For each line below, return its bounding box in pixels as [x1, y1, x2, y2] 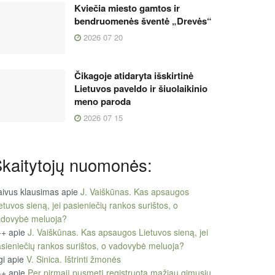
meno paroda [74, 95, 131, 109]
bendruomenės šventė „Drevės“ [74, 14, 212, 28]
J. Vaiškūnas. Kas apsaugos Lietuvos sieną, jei [28, 225, 208, 238]
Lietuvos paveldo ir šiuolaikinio [74, 82, 207, 96]
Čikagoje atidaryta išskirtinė [74, 69, 193, 83]
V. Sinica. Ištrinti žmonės [26, 252, 121, 265]
